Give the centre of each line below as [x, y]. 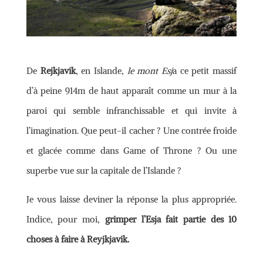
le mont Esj [150, 70]
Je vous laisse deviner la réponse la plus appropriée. [131, 199]
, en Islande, [101, 70]
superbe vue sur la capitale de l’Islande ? [103, 170]
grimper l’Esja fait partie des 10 [171, 219]
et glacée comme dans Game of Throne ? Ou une [131, 150]
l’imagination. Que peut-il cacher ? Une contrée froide [131, 130]
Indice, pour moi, [65, 219]
